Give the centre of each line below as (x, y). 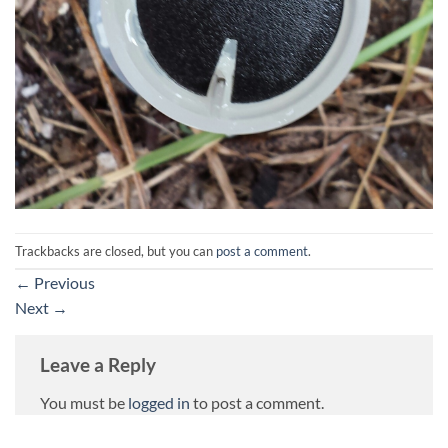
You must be (84, 402)
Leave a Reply (98, 365)
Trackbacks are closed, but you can (115, 250)
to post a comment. (257, 402)
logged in (159, 402)
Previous (63, 283)
